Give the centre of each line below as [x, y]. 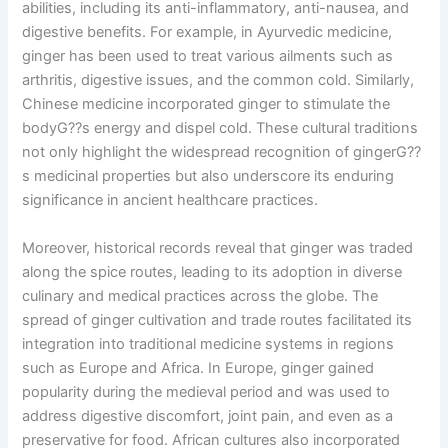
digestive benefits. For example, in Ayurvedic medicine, [207, 32]
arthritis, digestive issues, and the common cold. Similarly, [218, 80]
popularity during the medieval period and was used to [206, 391]
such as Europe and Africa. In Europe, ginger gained [198, 367]
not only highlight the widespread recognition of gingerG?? [222, 152]
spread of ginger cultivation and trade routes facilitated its [217, 319]
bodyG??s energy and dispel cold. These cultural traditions [220, 128]
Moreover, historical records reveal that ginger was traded [218, 247]
